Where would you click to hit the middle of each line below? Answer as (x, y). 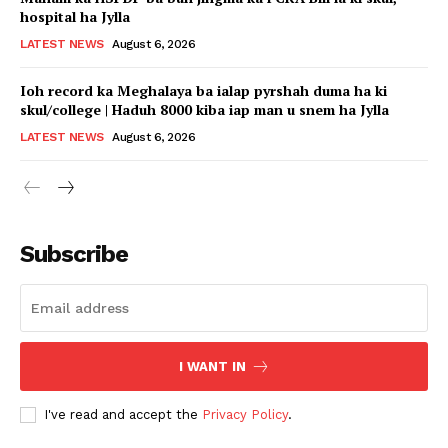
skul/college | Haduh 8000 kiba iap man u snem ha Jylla (204, 110)
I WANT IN (212, 367)
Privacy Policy (245, 415)
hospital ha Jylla (75, 17)
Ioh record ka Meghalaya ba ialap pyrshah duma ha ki (203, 91)
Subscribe (74, 254)
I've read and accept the (123, 415)
